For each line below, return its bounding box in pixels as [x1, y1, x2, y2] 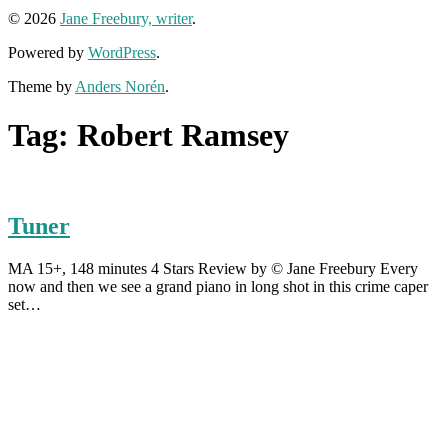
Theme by [8, 77, 75, 95]
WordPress [88, 43, 156, 61]
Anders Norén [75, 77, 165, 95]
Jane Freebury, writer [60, 9, 192, 27]
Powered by [8, 43, 88, 61]
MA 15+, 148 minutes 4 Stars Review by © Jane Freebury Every [8, 260, 418, 278]
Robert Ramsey [77, 116, 289, 153]
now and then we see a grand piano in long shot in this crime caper [8, 278, 428, 296]
